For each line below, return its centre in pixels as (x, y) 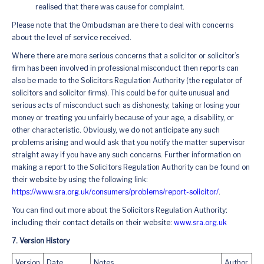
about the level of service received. (72, 38)
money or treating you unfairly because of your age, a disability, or (123, 118)
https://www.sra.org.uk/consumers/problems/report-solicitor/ (115, 192)
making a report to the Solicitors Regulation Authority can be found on (131, 167)
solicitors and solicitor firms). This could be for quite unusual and (121, 93)
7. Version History (41, 241)
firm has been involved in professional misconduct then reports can (125, 68)
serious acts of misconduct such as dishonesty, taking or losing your (126, 105)
